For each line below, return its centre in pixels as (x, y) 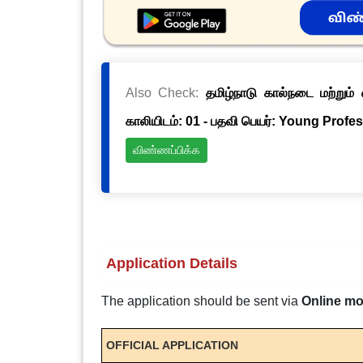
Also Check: (166, 93)
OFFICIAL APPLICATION (172, 345)
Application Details (171, 263)
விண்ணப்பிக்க (166, 150)
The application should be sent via (201, 301)
